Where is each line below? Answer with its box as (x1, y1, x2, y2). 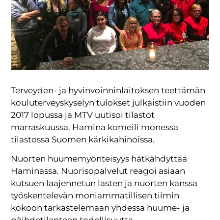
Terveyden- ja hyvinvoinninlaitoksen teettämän (11, 85, 206, 95)
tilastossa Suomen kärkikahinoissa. (11, 134, 155, 144)
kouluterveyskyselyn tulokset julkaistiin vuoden (11, 97, 206, 108)
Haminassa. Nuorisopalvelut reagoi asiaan (11, 166, 186, 176)
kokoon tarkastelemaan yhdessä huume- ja (11, 203, 190, 213)
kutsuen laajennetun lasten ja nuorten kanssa (11, 178, 198, 189)
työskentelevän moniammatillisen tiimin (11, 191, 180, 201)
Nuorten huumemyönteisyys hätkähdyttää (11, 154, 188, 164)
